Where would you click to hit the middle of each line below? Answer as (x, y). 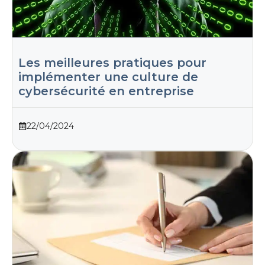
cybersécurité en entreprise (106, 91)
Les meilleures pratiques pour (112, 62)
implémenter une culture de (108, 77)
